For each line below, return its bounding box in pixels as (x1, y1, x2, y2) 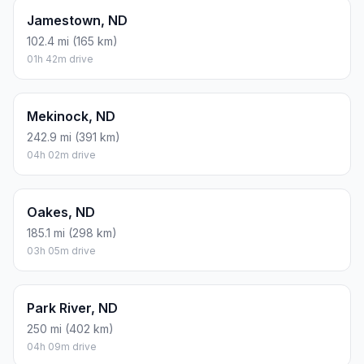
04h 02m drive (27, 149, 96, 162)
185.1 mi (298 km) (27, 226, 117, 240)
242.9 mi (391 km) (27, 130, 120, 145)
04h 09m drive (27, 340, 97, 353)
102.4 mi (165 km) (27, 34, 118, 49)
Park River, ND (27, 300, 118, 317)
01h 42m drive (27, 53, 93, 66)
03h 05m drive (27, 245, 96, 258)
